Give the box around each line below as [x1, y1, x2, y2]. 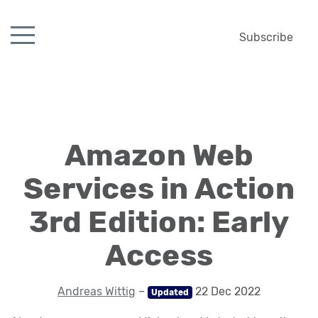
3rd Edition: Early [28, 204, 290, 240]
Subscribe [239, 31, 293, 44]
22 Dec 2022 [192, 285, 261, 298]
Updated [151, 287, 189, 297]
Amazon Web [64, 138, 254, 173]
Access [104, 238, 214, 273]
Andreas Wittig [57, 285, 136, 298]
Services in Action [23, 171, 295, 207]
